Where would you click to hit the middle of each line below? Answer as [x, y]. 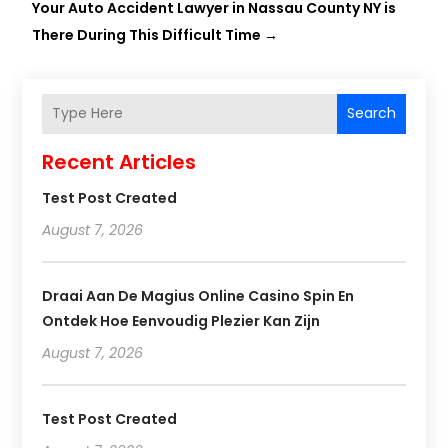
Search [371, 113]
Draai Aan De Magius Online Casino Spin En [198, 295]
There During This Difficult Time [147, 34]
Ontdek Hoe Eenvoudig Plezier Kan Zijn [181, 320]
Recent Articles [119, 161]
